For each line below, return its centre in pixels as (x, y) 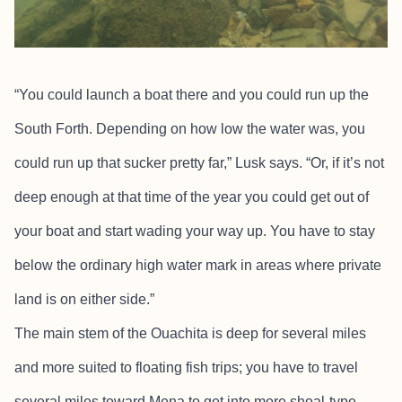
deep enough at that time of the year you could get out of (192, 197)
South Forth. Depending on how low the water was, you (190, 129)
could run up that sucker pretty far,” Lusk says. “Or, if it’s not (199, 163)
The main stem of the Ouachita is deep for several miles (190, 334)
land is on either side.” (84, 300)
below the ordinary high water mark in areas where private (198, 266)
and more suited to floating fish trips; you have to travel (186, 368)
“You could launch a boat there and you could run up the (192, 95)
